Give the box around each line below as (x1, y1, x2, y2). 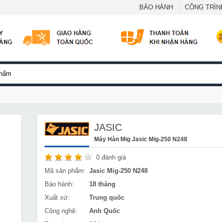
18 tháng (89, 180, 115, 188)
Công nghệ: (45, 207, 77, 215)
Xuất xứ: (45, 194, 70, 201)
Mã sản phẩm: (45, 167, 86, 174)
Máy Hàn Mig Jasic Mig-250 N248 (94, 136, 187, 142)
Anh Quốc (89, 207, 120, 215)
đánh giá (100, 154, 126, 161)
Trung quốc (89, 194, 124, 201)
